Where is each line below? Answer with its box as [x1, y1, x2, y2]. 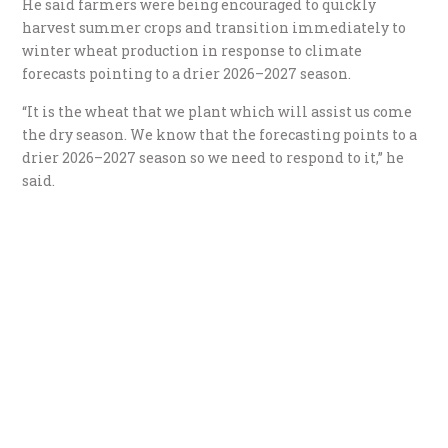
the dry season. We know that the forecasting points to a [22, 124, 418, 144]
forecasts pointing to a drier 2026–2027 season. [22, 63, 352, 83]
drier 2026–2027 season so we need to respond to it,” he [22, 147, 405, 167]
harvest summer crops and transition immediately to [22, 17, 407, 37]
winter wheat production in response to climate [22, 40, 363, 60]
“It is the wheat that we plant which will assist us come [22, 101, 413, 121]
